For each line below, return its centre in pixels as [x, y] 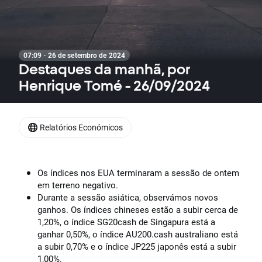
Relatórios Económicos [81, 127]
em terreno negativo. [79, 185]
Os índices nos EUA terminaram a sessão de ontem [138, 173]
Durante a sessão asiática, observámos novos [128, 198]
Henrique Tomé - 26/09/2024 [114, 85]
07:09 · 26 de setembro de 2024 [74, 55]
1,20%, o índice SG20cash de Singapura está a [126, 222]
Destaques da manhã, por [104, 69]
